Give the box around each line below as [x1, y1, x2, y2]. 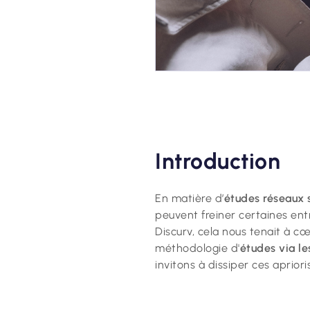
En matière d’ [155, 191, 224, 205]
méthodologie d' [155, 241, 240, 255]
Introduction [155, 147, 280, 174]
